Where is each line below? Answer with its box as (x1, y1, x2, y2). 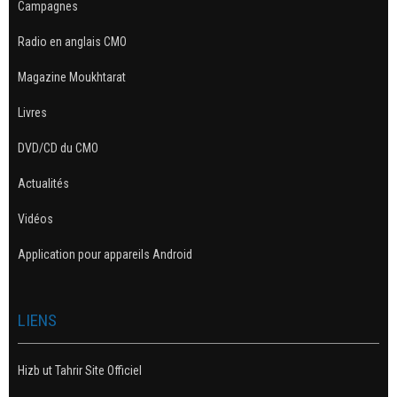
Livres (18, 105, 47, 120)
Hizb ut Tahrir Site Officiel (18, 362, 142, 378)
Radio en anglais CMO (18, 34, 127, 49)
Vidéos (18, 211, 53, 226)
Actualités (18, 175, 69, 191)
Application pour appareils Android (18, 246, 192, 261)
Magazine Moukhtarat (18, 69, 126, 84)
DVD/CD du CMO (18, 140, 98, 155)
